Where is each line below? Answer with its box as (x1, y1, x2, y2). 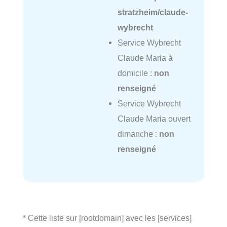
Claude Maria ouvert (117, 114, 191, 124)
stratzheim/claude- (117, 8, 188, 17)
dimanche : (117, 129, 159, 139)
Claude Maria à (117, 53, 173, 63)
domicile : (117, 68, 154, 78)
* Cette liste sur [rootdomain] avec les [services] (23, 213, 192, 223)
